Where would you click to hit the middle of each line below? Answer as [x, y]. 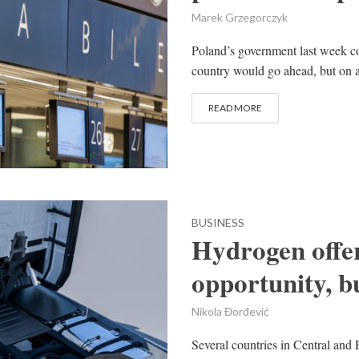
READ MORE [235, 108]
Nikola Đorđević [230, 312]
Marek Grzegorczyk [240, 17]
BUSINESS [218, 223]
